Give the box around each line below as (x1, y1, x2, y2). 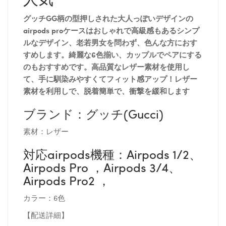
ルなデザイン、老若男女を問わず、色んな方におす (23, 36, 197, 48)
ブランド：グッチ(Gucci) (23, 104, 163, 122)
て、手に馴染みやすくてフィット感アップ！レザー (23, 73, 197, 84)
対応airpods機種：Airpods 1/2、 (23, 145, 201, 162)
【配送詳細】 (23, 209, 69, 220)
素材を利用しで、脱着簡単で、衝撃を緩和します (23, 85, 190, 96)
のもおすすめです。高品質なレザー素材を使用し (23, 61, 190, 72)
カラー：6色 (23, 192, 65, 203)
